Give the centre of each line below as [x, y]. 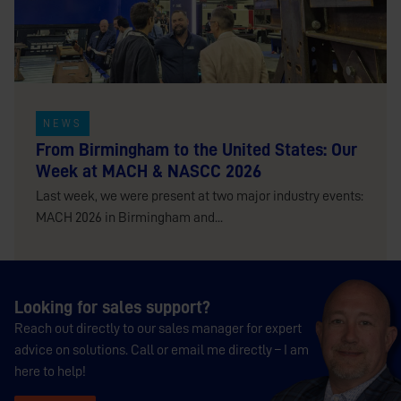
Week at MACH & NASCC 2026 [149, 171]
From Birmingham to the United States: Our [196, 150]
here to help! [50, 372]
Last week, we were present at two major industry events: [200, 196]
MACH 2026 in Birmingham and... [129, 218]
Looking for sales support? [112, 307]
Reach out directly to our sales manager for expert [158, 329]
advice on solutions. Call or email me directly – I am [162, 350]
